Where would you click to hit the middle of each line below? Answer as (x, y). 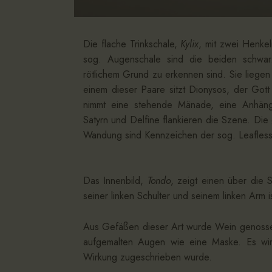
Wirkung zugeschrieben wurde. (148, 257)
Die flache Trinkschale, (132, 44)
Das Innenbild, (115, 181)
